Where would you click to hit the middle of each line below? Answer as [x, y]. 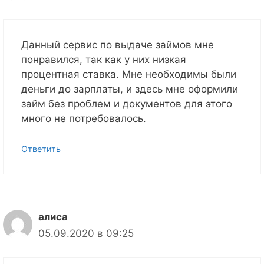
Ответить [41, 148]
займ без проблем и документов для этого [127, 104]
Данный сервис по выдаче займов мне [118, 45]
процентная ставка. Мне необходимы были [129, 75]
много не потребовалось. [84, 119]
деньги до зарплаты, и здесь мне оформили [130, 89]
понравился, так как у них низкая [104, 60]
